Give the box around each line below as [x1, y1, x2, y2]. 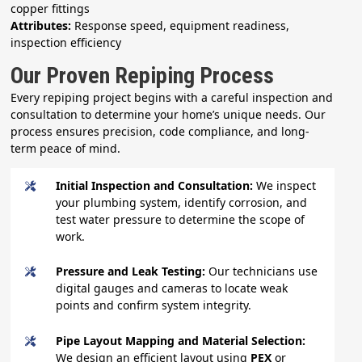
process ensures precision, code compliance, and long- [11, 123, 310, 139]
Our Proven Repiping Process [11, 61, 275, 89]
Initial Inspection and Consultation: [56, 177, 257, 193]
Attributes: [11, 17, 72, 33]
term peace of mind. [11, 140, 121, 156]
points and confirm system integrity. [56, 297, 252, 314]
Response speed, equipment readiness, [71, 17, 290, 33]
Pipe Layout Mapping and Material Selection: [56, 332, 306, 348]
